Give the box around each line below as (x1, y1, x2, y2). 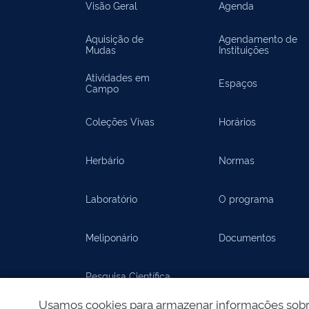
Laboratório (86, 192, 137, 205)
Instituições (219, 43, 270, 56)
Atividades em (86, 70, 150, 83)
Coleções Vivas (86, 114, 154, 128)
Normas (219, 153, 255, 166)
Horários (219, 114, 257, 128)
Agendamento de (219, 32, 298, 45)
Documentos (219, 230, 277, 243)
